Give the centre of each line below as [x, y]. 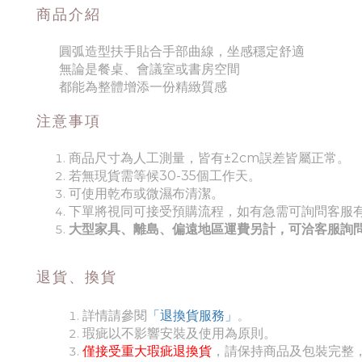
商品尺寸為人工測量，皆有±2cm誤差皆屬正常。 [209, 158]
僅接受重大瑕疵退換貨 [147, 351]
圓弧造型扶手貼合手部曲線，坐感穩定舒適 [182, 52]
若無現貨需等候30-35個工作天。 [165, 176]
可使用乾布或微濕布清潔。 [146, 194]
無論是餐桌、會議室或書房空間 [149, 69]
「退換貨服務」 [192, 316]
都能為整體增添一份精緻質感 [143, 87]
